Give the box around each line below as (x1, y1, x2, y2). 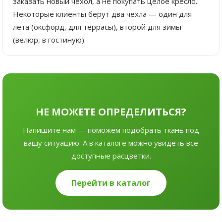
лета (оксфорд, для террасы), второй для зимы (13, 21, 181, 32)
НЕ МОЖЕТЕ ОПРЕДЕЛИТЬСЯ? (36, 105, 186, 118)
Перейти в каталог (71, 177, 151, 188)
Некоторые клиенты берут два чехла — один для (13, 8, 192, 19)
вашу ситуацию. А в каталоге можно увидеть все (24, 137, 198, 148)
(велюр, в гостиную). (13, 34, 86, 45)
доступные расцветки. (71, 150, 151, 161)
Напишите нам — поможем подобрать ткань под (23, 124, 199, 135)
